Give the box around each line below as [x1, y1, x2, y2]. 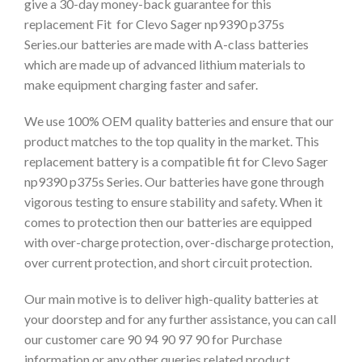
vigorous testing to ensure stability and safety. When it [24, 194, 322, 209]
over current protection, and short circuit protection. [24, 255, 312, 270]
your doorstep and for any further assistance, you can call [24, 311, 336, 326]
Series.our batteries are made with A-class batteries [24, 36, 309, 52]
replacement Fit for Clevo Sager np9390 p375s [24, 16, 284, 32]
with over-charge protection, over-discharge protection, [24, 234, 333, 250]
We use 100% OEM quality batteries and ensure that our [24, 113, 334, 128]
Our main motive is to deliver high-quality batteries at [24, 291, 318, 306]
